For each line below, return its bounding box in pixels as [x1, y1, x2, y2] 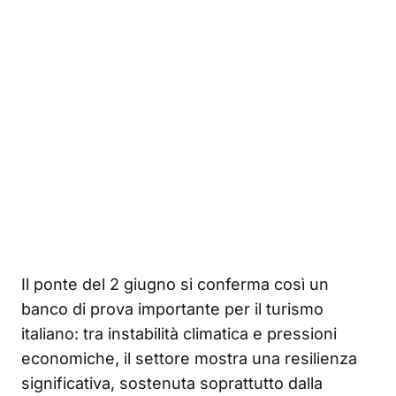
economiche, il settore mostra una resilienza [21, 349, 357, 369]
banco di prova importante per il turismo [21, 300, 324, 319]
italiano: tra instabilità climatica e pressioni [21, 324, 337, 344]
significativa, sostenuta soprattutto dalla [21, 374, 323, 393]
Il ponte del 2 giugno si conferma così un [21, 275, 329, 294]
